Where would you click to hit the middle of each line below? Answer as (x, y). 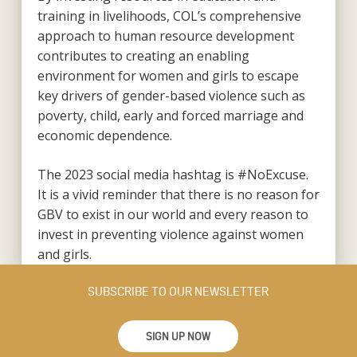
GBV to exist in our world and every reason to (173, 214)
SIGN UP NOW (178, 337)
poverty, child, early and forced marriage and (170, 115)
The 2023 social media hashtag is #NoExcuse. (173, 174)
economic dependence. (104, 135)
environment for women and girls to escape (168, 75)
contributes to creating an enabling (143, 55)
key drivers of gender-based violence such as (171, 95)
